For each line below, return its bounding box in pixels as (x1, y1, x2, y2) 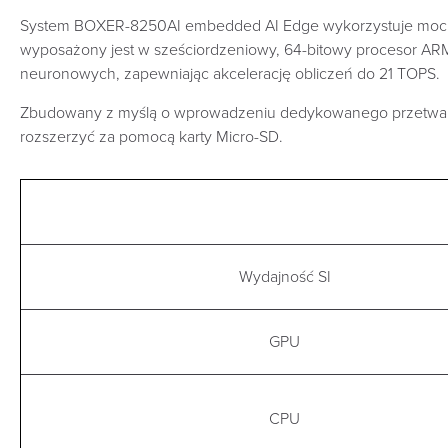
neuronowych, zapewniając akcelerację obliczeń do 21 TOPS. (20, 64, 440, 84)
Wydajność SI (238, 267, 331, 287)
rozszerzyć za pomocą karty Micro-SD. (20, 127, 283, 147)
